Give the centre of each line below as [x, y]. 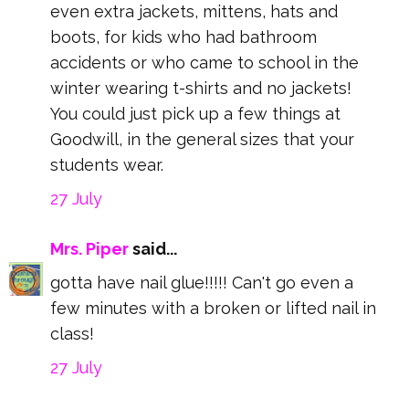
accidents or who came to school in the [204, 63]
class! [72, 334]
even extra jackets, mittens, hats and [194, 12]
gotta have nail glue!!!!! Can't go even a [202, 283]
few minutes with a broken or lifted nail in [213, 309]
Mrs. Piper [89, 249]
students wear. [107, 165]
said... [153, 249]
